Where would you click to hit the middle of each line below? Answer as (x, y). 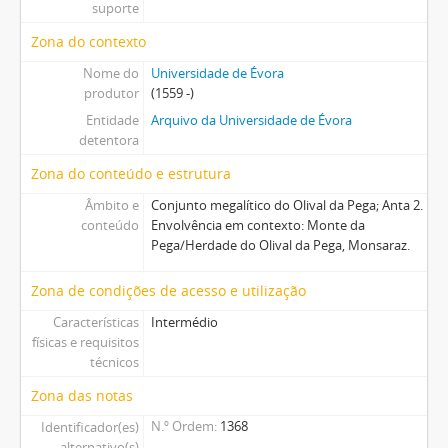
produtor (111, 93)
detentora (108, 140)
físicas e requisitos (85, 342)
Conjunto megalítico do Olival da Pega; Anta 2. (286, 205)
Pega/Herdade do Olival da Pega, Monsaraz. (280, 245)
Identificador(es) (89, 427)
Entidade (112, 120)
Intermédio (184, 322)
